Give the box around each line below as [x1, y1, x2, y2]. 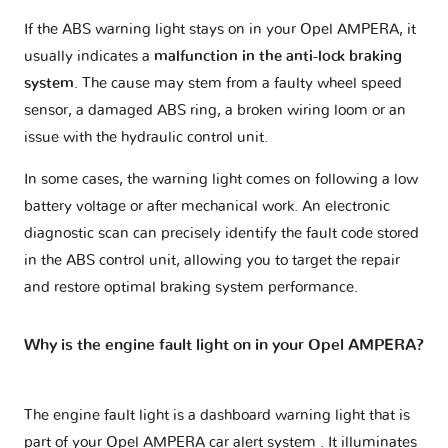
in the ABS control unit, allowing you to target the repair [24, 253, 400, 269]
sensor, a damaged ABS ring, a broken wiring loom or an [24, 103, 406, 119]
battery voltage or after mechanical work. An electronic [24, 199, 390, 215]
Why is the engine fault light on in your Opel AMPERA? [24, 336, 424, 353]
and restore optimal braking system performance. [24, 280, 358, 296]
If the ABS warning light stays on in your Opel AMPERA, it [24, 22, 416, 38]
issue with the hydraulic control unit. [24, 130, 268, 146]
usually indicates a [24, 49, 154, 65]
